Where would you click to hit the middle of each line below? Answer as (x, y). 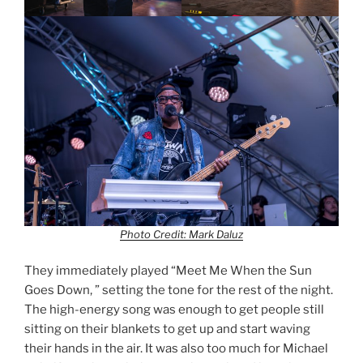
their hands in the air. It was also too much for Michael (176, 349)
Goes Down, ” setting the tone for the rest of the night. (179, 290)
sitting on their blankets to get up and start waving (167, 329)
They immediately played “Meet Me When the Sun (168, 271)
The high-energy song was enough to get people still (174, 310)
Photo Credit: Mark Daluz (181, 234)
